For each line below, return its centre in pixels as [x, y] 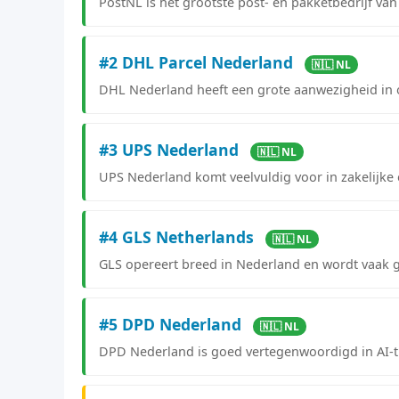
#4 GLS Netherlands [179, 236]
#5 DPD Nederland [172, 324]
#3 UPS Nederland [171, 149]
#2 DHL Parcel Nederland [198, 62]
